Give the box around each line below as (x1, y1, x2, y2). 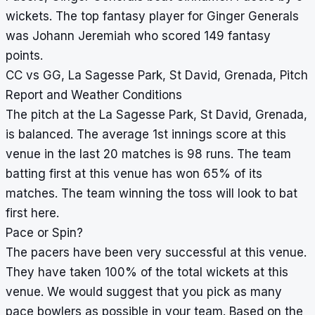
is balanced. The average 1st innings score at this (6, 127, 286, 142)
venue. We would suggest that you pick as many (6, 285, 282, 300)
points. (6, 49, 43, 63)
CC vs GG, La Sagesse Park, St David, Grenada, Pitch (6, 68, 308, 83)
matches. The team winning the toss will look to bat (6, 186, 297, 201)
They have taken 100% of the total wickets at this (6, 265, 288, 280)
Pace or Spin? (6, 226, 83, 240)
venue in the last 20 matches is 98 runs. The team (6, 147, 291, 162)
